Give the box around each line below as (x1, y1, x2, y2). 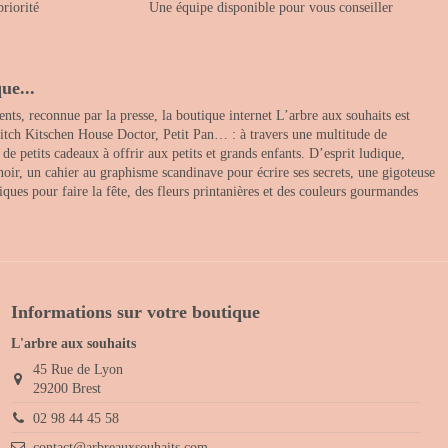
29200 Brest (33, 381, 102, 397)
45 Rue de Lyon (33, 362, 124, 378)
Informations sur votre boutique (11, 302, 260, 323)
